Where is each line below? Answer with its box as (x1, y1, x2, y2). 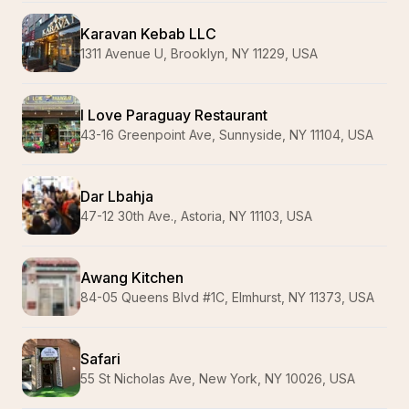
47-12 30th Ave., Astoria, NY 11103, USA (80, 208, 312, 224)
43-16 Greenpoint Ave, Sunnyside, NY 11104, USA (80, 127, 373, 142)
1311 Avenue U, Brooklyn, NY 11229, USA (80, 46, 318, 61)
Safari (80, 350, 121, 368)
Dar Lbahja (80, 187, 153, 205)
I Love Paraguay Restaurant (80, 106, 267, 124)
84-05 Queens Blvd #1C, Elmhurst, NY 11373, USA (80, 289, 374, 305)
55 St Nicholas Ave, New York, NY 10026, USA (80, 371, 355, 386)
